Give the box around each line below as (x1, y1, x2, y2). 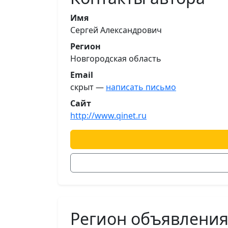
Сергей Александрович (70, 24, 162, 36)
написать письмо (106, 81, 176, 93)
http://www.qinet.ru (70, 110, 147, 121)
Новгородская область (70, 53, 161, 64)
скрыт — (70, 81, 106, 93)
